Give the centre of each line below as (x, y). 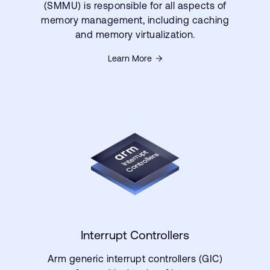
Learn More (130, 58)
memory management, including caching (135, 20)
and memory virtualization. (135, 34)
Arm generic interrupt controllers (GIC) (135, 259)
